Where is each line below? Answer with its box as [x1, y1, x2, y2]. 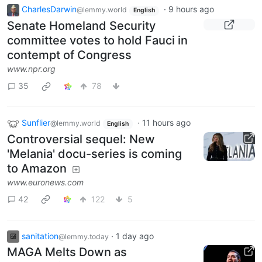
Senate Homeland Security [7, 18, 156, 33]
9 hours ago [168, 4, 214, 15]
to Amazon [7, 161, 67, 175]
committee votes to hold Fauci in [7, 33, 188, 47]
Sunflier [22, 117, 50, 127]
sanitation [22, 230, 58, 241]
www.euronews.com [7, 177, 84, 187]
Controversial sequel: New [7, 132, 155, 146]
